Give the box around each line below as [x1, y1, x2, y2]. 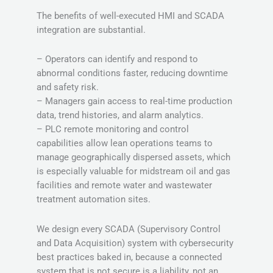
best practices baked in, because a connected [37, 251, 222, 263]
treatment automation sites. [37, 194, 151, 205]
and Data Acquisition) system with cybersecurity [37, 237, 233, 249]
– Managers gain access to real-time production [37, 96, 232, 107]
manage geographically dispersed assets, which [37, 152, 230, 163]
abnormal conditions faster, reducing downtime [37, 68, 228, 79]
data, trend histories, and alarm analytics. [37, 110, 204, 121]
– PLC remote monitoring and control [37, 124, 189, 135]
